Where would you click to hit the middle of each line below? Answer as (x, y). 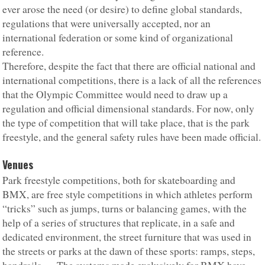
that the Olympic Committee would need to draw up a (115, 95)
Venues (18, 165)
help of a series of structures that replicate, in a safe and (119, 223)
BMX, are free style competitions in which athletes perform (128, 195)
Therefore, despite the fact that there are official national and (129, 66)
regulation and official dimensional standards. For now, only (129, 109)
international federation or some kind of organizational (118, 38)
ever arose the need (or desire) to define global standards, (122, 9)
